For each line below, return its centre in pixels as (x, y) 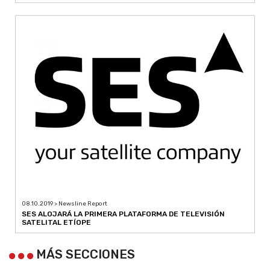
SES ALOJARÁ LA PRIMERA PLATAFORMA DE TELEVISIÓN (123, 214)
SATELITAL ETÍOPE (56, 222)
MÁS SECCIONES (84, 254)
